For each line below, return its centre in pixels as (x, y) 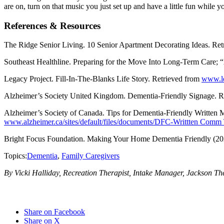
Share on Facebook (54, 211)
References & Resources (52, 25)
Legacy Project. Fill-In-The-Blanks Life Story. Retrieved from (103, 79)
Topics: (15, 156)
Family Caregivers (90, 156)
